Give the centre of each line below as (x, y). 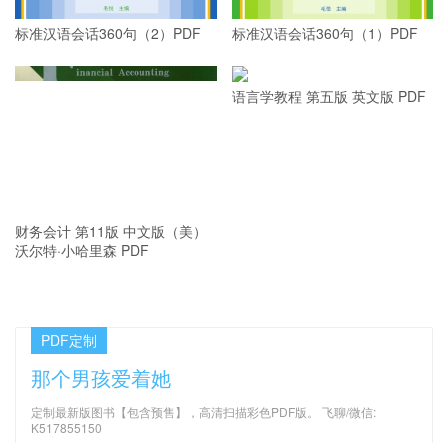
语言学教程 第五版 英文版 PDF (328, 93)
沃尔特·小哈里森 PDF (82, 249)
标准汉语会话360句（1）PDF (324, 33)
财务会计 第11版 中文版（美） (111, 230)
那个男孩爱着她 (101, 378)
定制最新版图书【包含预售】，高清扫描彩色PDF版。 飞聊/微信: (203, 412)
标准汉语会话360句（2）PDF (108, 33)
